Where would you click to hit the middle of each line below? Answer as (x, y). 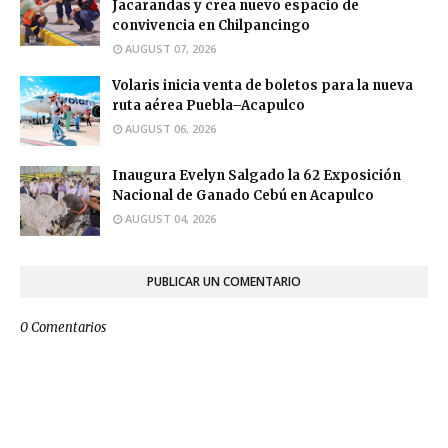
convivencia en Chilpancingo (211, 25)
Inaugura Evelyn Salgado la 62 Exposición (256, 175)
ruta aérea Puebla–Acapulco (208, 105)
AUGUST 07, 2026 (170, 48)
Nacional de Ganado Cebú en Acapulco (243, 195)
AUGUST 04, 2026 (170, 218)
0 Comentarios (63, 327)
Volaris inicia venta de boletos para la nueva (262, 85)
